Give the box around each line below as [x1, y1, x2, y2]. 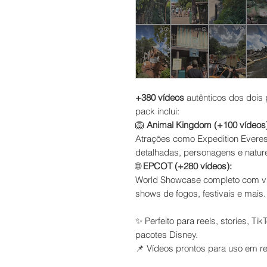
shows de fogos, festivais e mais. [135, 188, 266, 199]
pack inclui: [135, 105, 179, 117]
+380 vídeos [135, 92, 184, 103]
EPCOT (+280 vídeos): [143, 160, 232, 172]
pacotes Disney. [135, 229, 198, 240]
